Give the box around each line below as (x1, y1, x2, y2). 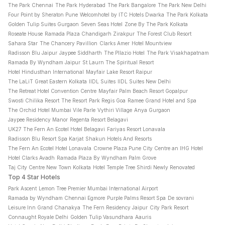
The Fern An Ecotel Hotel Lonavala (8, 145, 91, 151)
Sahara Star (8, 40, 38, 46)
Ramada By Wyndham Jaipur (8, 59, 80, 65)
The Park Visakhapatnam (147, 50, 209, 56)
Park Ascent (8, 185, 37, 191)
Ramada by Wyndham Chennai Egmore (8, 195, 105, 201)
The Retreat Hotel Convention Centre (8, 88, 96, 94)
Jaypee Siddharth (59, 50, 102, 56)
